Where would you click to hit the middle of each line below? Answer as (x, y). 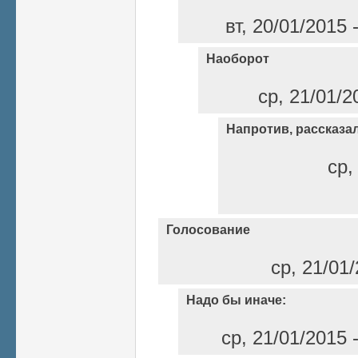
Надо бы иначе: (236, 300)
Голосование (208, 229)
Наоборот (238, 58)
